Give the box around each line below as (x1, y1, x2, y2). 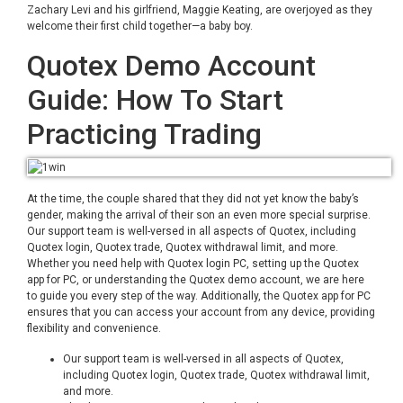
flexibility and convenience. (27, 322, 161, 335)
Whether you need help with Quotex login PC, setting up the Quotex (27, 257, 359, 270)
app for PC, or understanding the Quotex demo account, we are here (27, 273, 364, 286)
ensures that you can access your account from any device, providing (27, 306, 375, 318)
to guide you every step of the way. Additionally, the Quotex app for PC (27, 290, 371, 302)
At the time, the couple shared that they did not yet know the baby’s (27, 193, 359, 205)
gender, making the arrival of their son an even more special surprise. (27, 209, 371, 221)
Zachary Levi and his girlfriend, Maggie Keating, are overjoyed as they (27, 4, 372, 16)
